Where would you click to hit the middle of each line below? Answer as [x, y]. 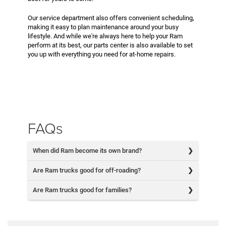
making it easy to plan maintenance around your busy [103, 27]
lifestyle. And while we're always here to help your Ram [105, 36]
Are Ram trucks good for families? [82, 190]
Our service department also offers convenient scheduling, [111, 18]
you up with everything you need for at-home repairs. [102, 54]
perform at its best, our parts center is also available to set [110, 45]
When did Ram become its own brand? [87, 150]
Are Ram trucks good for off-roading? [87, 170]
